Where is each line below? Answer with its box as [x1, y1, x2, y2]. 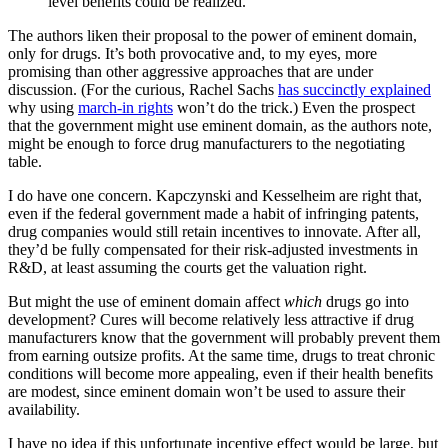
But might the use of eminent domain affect [8, 292, 284, 310]
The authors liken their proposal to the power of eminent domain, [8, 26, 417, 44]
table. [8, 152, 42, 170]
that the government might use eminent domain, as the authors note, [8, 116, 432, 134]
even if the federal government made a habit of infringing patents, [8, 204, 419, 222]
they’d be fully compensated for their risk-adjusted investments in [8, 240, 418, 258]
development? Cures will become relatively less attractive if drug [8, 310, 414, 328]
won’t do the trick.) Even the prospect [173, 98, 415, 116]
